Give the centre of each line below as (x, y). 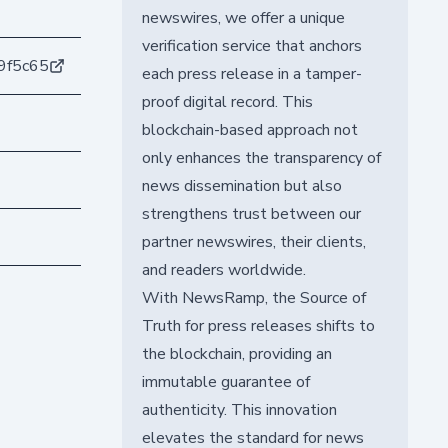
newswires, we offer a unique (243, 17)
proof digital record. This (227, 101)
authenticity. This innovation (239, 409)
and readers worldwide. (223, 269)
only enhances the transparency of (261, 157)
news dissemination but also (241, 185)
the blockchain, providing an (236, 353)
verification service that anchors (251, 45)
